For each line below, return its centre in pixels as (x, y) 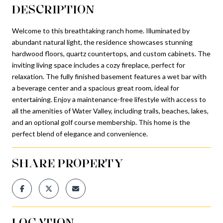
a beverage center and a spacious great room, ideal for (96, 88)
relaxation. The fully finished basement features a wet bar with (109, 76)
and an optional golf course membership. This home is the (101, 122)
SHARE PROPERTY (68, 163)
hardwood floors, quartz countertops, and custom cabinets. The (111, 53)
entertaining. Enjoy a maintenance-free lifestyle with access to (109, 99)
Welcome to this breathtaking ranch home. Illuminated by (101, 30)
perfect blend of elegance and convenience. (80, 133)
